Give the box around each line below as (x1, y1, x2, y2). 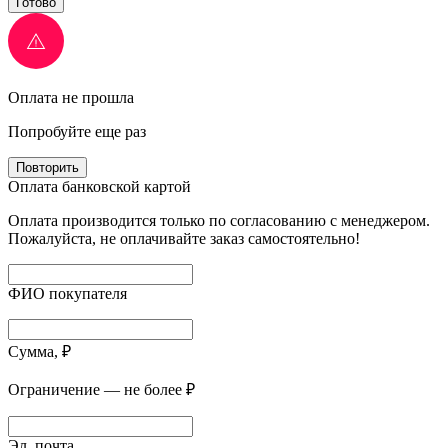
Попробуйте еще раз (8, 123, 146, 141)
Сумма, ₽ (8, 343, 71, 361)
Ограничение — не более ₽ (8, 381, 195, 399)
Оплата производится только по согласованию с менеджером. (8, 212, 430, 230)
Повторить (16, 160, 79, 176)
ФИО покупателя (8, 285, 127, 303)
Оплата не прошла (8, 89, 134, 107)
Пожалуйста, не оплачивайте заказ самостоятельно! (8, 230, 360, 248)
